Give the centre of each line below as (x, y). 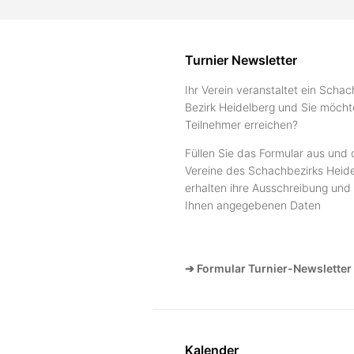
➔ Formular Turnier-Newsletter (268, 268)
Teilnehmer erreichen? (241, 124)
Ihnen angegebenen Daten (253, 205)
